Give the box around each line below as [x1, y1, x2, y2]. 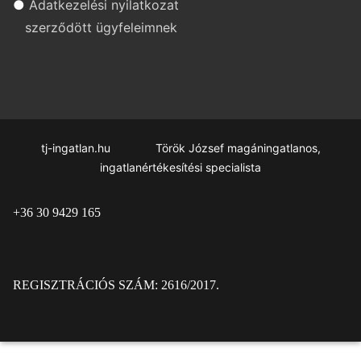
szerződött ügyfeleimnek [13, 19, 177, 35]
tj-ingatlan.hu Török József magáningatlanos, [40, 140, 321, 155]
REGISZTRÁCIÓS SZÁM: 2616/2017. [13, 277, 219, 292]
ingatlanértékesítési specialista [100, 160, 261, 174]
